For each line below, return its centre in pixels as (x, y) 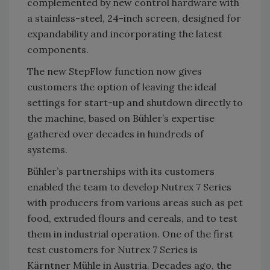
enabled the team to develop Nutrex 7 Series (129, 187)
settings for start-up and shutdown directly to (135, 103)
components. (58, 50)
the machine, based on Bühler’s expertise (121, 118)
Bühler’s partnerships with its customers (121, 171)
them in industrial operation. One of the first (130, 234)
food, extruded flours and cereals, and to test (132, 218)
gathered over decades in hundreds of (115, 134)
